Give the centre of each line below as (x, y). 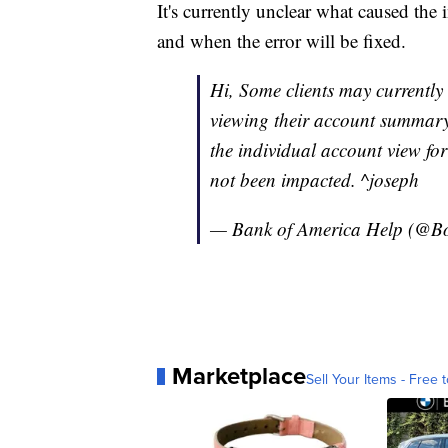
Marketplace (239, 376)
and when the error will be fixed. (281, 41)
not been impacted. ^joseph (314, 180)
